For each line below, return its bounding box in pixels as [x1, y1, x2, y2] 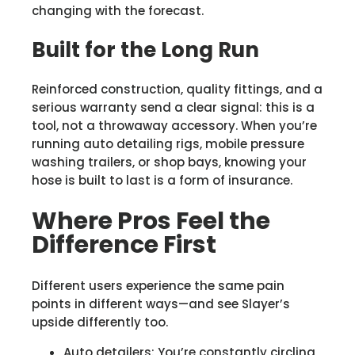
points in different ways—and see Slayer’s [32, 295, 290, 312]
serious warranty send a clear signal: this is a [32, 98, 315, 116]
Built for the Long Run [32, 35, 259, 64]
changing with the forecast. [32, 2, 204, 19]
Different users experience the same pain [32, 277, 284, 294]
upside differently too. [32, 313, 168, 330]
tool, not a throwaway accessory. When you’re [32, 116, 317, 134]
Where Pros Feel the [32, 204, 270, 238]
